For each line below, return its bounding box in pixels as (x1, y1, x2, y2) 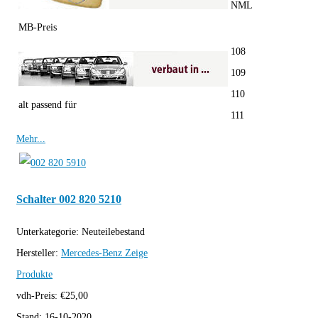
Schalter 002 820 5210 (16, 192, 121, 206)
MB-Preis (18, 22, 57, 33)
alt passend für (18, 99, 77, 111)
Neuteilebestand (82, 226, 145, 238)
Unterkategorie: (16, 226, 82, 238)
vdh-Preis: (16, 290, 60, 302)
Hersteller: (16, 248, 61, 259)
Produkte (16, 269, 53, 280)
